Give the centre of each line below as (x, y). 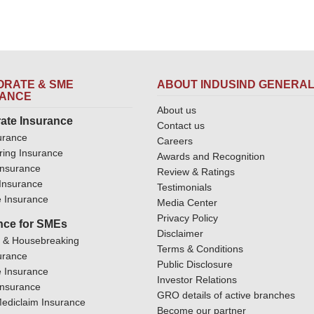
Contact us (181, 125)
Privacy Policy (187, 218)
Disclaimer (180, 233)
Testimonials (184, 187)
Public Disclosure (195, 264)
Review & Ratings (196, 171)
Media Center (187, 202)
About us (177, 110)
